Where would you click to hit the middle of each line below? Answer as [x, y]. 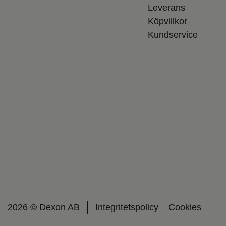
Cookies [185, 207]
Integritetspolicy [127, 207]
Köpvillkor [167, 21]
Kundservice [173, 35]
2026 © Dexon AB [44, 207]
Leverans [166, 7]
